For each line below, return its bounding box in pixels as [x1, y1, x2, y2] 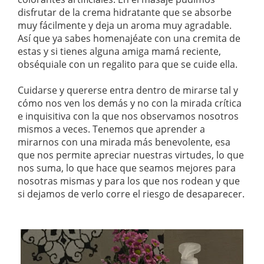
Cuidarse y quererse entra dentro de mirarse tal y [18, 83, 238, 97]
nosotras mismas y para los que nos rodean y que [18, 174, 240, 187]
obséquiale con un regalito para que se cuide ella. [18, 57, 237, 71]
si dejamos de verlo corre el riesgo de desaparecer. [18, 187, 245, 200]
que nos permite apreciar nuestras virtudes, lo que [18, 148, 244, 161]
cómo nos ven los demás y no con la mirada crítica [18, 96, 242, 110]
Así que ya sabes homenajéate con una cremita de [18, 31, 240, 45]
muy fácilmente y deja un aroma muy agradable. [18, 18, 232, 32]
